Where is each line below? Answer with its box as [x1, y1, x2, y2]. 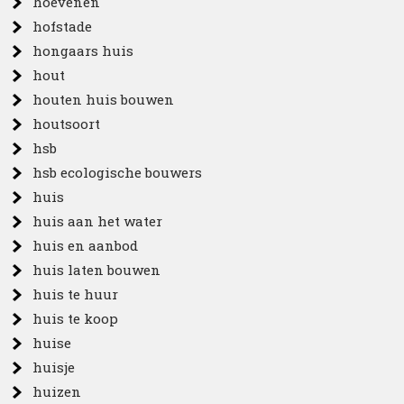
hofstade [32, 16, 93, 35]
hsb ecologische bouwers [32, 162, 203, 181]
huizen [32, 381, 82, 400]
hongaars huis [32, 41, 134, 60]
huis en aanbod [32, 235, 139, 254]
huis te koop [32, 308, 119, 327]
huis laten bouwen [32, 260, 161, 279]
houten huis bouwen [32, 89, 175, 108]
